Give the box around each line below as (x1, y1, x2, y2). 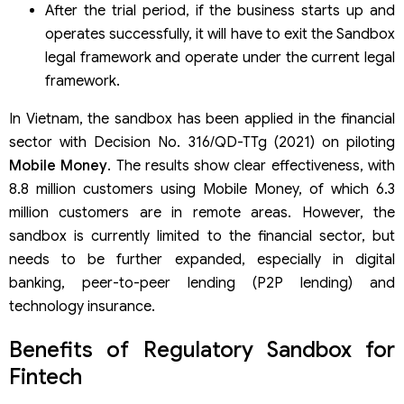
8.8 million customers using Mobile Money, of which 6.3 (9, 179, 395, 198)
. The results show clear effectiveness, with (107, 156, 396, 175)
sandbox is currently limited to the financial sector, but (9, 226, 395, 245)
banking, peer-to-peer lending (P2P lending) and (9, 273, 395, 292)
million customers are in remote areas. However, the (9, 203, 395, 222)
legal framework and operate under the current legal (45, 48, 395, 67)
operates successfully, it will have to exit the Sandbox (45, 24, 395, 43)
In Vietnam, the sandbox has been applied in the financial (9, 109, 395, 128)
